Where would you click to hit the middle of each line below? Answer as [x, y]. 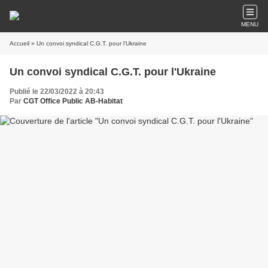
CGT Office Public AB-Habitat [73, 101]
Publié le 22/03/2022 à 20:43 [57, 92]
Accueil [19, 43]
